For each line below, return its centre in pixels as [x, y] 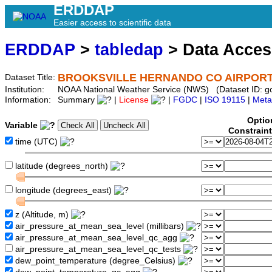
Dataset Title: [31, 78]
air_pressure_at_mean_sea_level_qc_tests [98, 250]
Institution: [26, 90]
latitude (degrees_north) [62, 166]
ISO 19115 [225, 100]
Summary [77, 100]
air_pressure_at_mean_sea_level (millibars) [100, 226]
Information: [29, 100]
